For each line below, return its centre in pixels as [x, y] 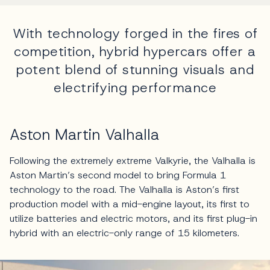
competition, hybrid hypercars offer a [135, 51]
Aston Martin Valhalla [84, 134]
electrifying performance [135, 87]
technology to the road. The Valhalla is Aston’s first [124, 189]
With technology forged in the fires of [135, 33]
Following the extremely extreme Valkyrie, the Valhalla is [133, 160]
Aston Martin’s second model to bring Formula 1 [118, 175]
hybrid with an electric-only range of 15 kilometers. [126, 233]
